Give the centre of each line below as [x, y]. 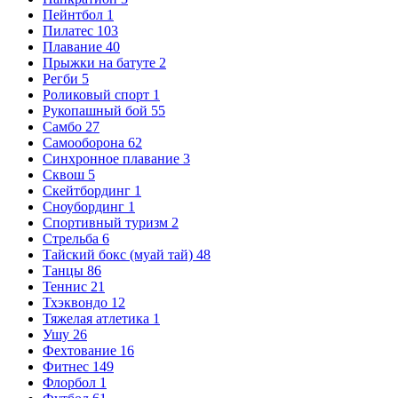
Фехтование [80, 350]
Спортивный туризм [105, 223]
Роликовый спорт [96, 95]
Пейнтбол [73, 15]
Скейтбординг [87, 191]
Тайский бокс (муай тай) [118, 255]
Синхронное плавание [111, 159]
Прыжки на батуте [99, 63]
